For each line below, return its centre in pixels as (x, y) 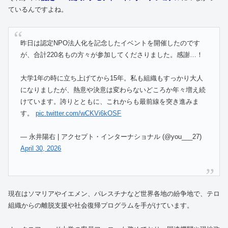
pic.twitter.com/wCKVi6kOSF (79, 113)
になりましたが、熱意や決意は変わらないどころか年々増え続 (113, 90)
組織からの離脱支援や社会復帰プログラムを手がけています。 (101, 206)
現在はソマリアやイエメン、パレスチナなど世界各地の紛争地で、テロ (114, 194)
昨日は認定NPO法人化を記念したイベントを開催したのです (110, 43)
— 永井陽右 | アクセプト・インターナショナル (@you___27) (111, 137)
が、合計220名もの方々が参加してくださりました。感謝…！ (112, 54)
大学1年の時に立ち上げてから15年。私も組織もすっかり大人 (112, 78)
